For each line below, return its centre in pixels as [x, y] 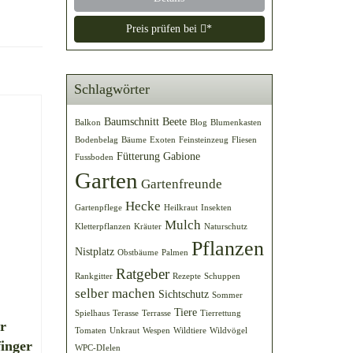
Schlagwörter [111, 89]
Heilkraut [180, 208]
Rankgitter [93, 276]
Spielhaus [92, 313]
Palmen [175, 253]
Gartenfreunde [181, 184]
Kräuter [147, 227]
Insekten [216, 208]
